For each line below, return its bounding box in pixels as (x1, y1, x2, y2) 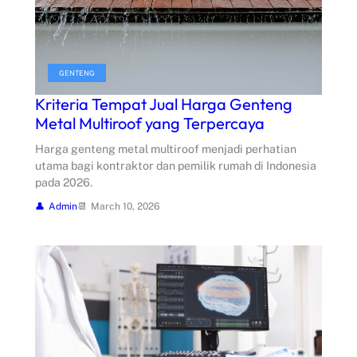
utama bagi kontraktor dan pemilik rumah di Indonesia (35, 159, 316, 173)
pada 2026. (35, 176, 92, 190)
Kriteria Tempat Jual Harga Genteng (35, 94, 292, 115)
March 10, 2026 (91, 201, 159, 213)
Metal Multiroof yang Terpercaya (35, 113, 265, 134)
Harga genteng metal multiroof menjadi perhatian (35, 143, 296, 156)
